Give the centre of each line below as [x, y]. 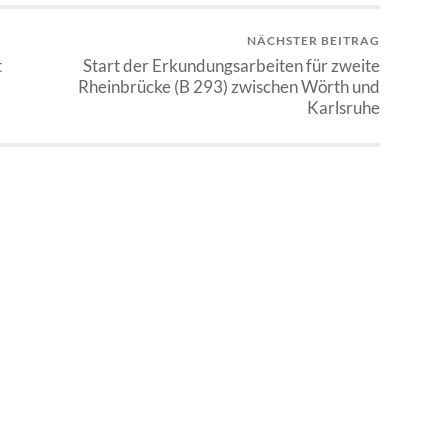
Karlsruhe [343, 107]
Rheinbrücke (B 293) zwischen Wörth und [229, 86]
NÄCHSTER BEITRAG [313, 40]
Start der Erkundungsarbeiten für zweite [231, 65]
